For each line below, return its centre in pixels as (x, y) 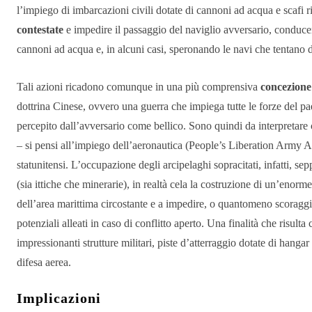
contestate (40, 30)
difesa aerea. (44, 263)
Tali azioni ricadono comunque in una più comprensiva (137, 87)
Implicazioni (59, 298)
